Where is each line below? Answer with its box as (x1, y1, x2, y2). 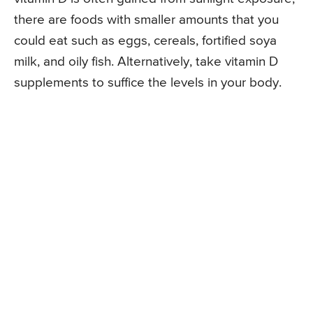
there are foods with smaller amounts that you (14, 13, 279, 27)
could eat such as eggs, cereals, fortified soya (14, 34, 277, 48)
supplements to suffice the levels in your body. (14, 75, 282, 89)
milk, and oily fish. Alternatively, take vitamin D (14, 54, 278, 68)
